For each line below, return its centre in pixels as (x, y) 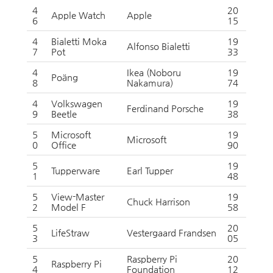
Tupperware (76, 170)
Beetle (64, 114)
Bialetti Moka (79, 41)
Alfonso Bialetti (158, 46)
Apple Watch (78, 15)
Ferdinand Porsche (165, 108)
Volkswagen (77, 103)
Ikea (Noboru (154, 72)
